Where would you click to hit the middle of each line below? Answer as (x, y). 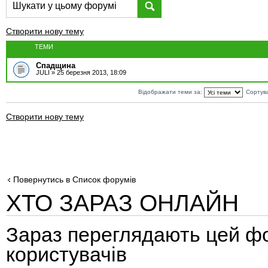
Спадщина (56, 66)
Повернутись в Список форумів (74, 179)
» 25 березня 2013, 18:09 (88, 72)
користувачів (66, 255)
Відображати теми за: (171, 92)
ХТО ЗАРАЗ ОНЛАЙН (122, 203)
